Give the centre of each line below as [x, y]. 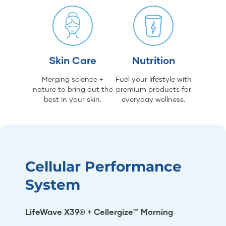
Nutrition [153, 60]
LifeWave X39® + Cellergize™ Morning [99, 212]
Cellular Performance [103, 166]
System [53, 185]
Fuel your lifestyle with [153, 79]
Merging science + [73, 79]
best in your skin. [73, 99]
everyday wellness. [153, 99]
